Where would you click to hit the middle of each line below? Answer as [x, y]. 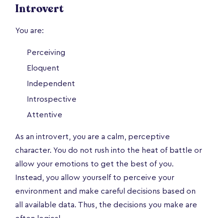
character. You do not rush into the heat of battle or [109, 150]
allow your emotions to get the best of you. [94, 164]
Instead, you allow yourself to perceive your [95, 177]
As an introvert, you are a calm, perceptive [92, 136]
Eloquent [43, 68]
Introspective [52, 99]
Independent [51, 83]
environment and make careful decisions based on [105, 191]
